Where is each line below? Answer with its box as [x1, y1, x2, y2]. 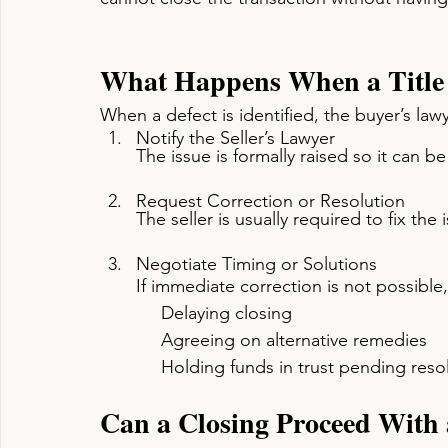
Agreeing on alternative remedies [161, 329, 427, 351]
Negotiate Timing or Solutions [136, 253, 377, 275]
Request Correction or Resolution [136, 190, 405, 212]
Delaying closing [161, 302, 292, 324]
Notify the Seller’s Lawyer [136, 127, 335, 149]
